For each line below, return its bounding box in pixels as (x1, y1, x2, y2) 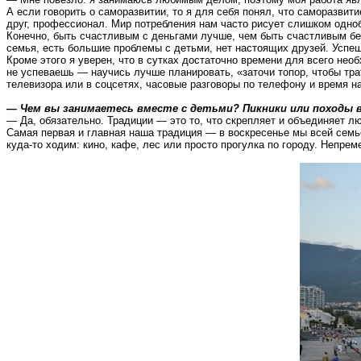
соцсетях (95, 78, 139, 90)
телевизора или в (6, 78, 95, 90)
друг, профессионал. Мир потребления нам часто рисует (6, 18, 288, 30)
